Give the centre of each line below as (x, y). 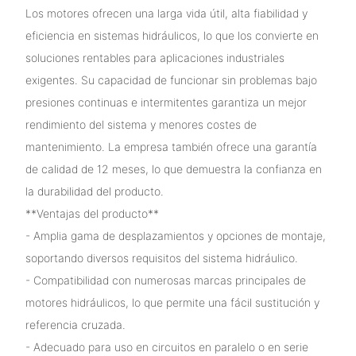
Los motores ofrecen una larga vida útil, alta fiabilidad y (166, 13)
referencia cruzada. (75, 324)
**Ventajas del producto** (92, 213)
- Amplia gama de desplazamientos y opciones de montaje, (175, 235)
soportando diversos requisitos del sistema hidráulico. (161, 257)
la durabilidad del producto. (94, 191)
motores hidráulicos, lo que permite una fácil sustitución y (172, 302)
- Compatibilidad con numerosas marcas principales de (165, 280)
